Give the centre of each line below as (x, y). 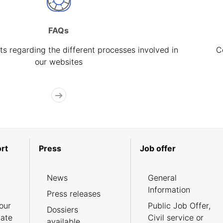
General (162, 178)
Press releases (73, 194)
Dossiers (62, 210)
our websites (58, 62)
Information (169, 190)
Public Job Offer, (179, 206)
